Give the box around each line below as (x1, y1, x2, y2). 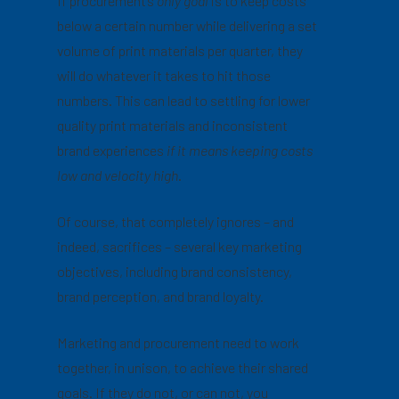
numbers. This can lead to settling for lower (57, 92, 311, 110)
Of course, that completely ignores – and (57, 213, 295, 231)
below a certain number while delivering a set (57, 17, 318, 35)
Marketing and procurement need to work (57, 334, 300, 352)
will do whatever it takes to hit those (57, 67, 272, 85)
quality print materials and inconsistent (57, 117, 289, 134)
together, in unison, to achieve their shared (57, 359, 309, 377)
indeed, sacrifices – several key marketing (57, 238, 303, 256)
